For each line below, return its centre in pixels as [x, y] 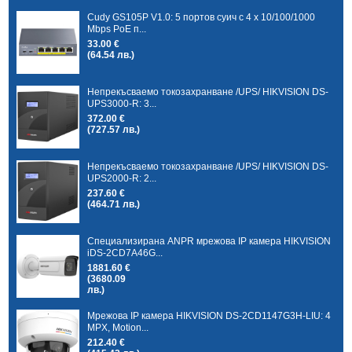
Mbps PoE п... [117, 29]
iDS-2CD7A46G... [125, 253]
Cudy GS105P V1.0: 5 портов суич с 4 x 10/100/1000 [202, 17]
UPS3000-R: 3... [122, 103]
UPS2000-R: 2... [122, 178]
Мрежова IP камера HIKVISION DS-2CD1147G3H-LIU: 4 [209, 315]
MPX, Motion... [118, 327]
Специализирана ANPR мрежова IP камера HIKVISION [209, 241]
